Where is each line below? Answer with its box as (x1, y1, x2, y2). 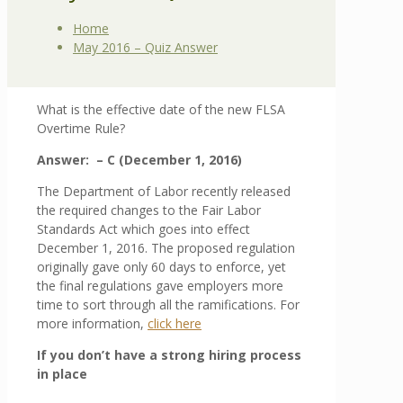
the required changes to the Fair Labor (37, 201, 261, 219)
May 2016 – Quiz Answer (73, 38, 218, 56)
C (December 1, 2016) (107, 150, 242, 168)
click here (148, 314, 201, 332)
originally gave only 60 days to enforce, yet (37, 257, 286, 275)
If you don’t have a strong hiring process (37, 345, 301, 363)
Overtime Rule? (37, 119, 125, 137)
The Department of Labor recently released (37, 182, 291, 200)
